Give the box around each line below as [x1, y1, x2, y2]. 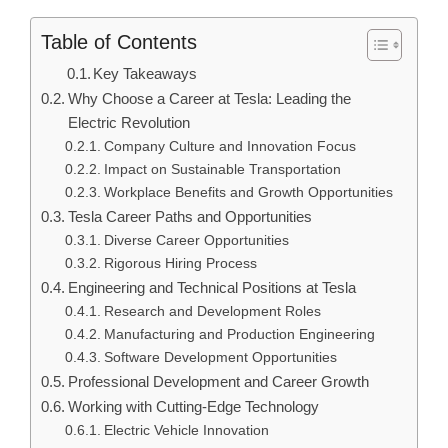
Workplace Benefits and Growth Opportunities [103, 184, 393, 200]
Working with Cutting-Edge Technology [68, 397, 320, 415]
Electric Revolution [68, 113, 191, 131]
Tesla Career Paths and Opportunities [68, 207, 313, 225]
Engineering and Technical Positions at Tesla [68, 278, 357, 296]
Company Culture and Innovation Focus [103, 138, 356, 154]
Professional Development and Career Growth [68, 372, 370, 390]
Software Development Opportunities [103, 349, 337, 365]
